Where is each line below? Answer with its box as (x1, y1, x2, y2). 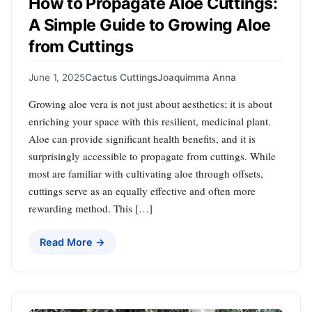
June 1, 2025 (29, 72, 85, 84)
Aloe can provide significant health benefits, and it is (29, 132, 256, 146)
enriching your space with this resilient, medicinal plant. (29, 114, 271, 129)
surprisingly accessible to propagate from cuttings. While (29, 149, 276, 164)
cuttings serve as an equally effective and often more (29, 184, 256, 198)
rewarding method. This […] (29, 201, 153, 216)
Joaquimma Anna (157, 72, 236, 84)
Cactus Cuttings (85, 72, 157, 84)
